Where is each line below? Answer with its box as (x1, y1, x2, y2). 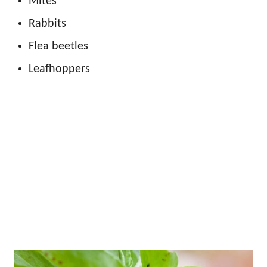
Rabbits (29, 18, 66, 30)
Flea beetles (29, 41, 88, 53)
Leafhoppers (29, 63, 90, 76)
